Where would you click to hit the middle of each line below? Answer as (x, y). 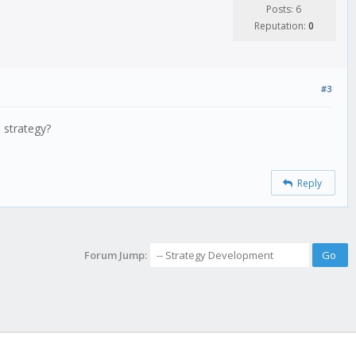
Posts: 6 (284, 10)
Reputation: (281, 26)
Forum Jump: (116, 255)
